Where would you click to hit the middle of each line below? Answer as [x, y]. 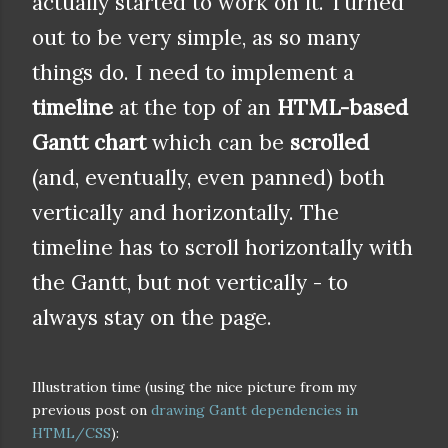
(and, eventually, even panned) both [208, 178]
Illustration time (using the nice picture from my [194, 386]
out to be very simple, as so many [196, 38]
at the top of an [195, 108]
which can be [218, 143]
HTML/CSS [71, 432]
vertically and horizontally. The [185, 213]
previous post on [91, 409]
